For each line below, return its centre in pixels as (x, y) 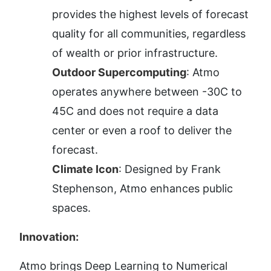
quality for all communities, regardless (149, 34)
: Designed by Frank (170, 169)
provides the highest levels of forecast (150, 15)
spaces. (71, 208)
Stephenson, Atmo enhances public (142, 189)
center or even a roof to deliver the (142, 131)
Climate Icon (85, 169)
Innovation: (49, 237)
